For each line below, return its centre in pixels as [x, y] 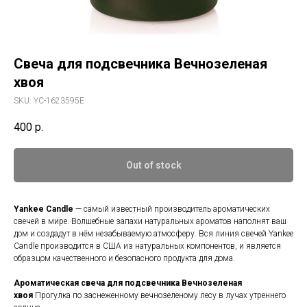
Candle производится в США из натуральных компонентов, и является [147, 246]
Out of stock [153, 165]
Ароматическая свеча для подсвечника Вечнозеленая [128, 283]
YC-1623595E [59, 101]
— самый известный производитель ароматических [172, 209]
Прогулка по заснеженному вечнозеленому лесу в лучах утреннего [159, 296]
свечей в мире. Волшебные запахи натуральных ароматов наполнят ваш [150, 222]
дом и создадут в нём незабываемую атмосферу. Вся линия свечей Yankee [153, 234]
